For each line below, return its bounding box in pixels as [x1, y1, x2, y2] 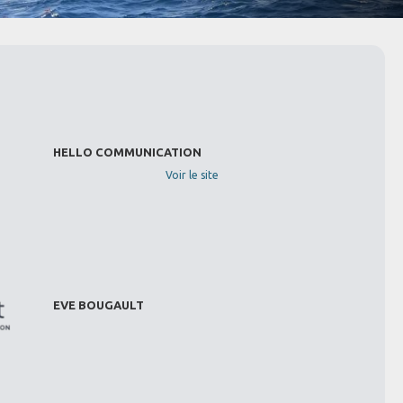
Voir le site [165, 169, 219, 182]
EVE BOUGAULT [52, 299, 144, 312]
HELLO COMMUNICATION [52, 146, 201, 159]
